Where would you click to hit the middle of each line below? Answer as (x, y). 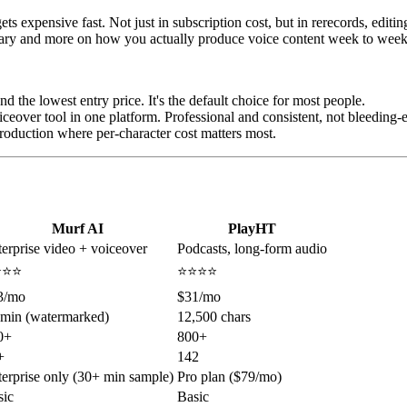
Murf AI (78, 229)
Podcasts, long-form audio (252, 249)
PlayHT (252, 229)
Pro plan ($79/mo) (229, 377)
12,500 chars (214, 317)
